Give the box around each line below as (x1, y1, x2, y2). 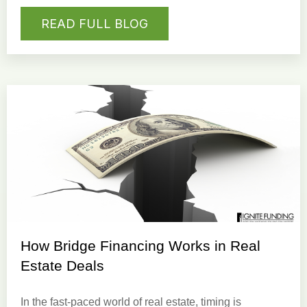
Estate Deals (21, 257, 104, 273)
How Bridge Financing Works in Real (21, 237, 260, 254)
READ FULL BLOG (41, 16, 148, 32)
